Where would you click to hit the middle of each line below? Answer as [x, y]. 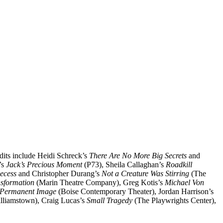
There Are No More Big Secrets [138, 155]
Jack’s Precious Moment [44, 164]
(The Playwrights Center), [174, 200]
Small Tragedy [110, 200]
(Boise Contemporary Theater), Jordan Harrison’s [135, 191]
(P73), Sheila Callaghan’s [124, 164]
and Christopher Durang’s [59, 173]
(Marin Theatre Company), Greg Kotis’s [100, 182]
